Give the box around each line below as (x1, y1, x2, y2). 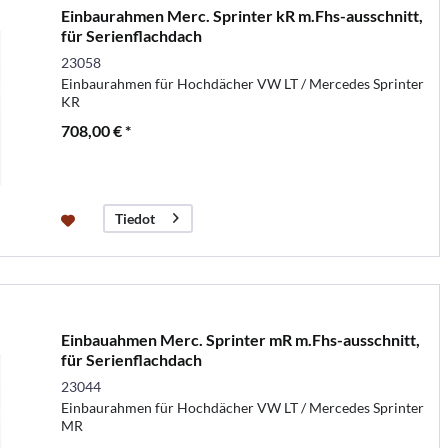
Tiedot (114, 209, 155, 227)
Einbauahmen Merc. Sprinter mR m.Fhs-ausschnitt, (60, 329, 420, 349)
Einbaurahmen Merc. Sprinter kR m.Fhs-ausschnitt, (60, 5, 423, 25)
